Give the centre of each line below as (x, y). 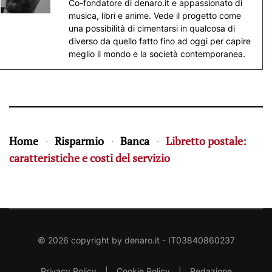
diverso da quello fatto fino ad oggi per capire (159, 41)
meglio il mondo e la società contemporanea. (157, 53)
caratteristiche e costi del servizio (90, 158)
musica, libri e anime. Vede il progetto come (155, 15)
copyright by (96, 240)
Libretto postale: (206, 141)
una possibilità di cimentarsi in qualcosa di (151, 28)
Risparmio (79, 141)
